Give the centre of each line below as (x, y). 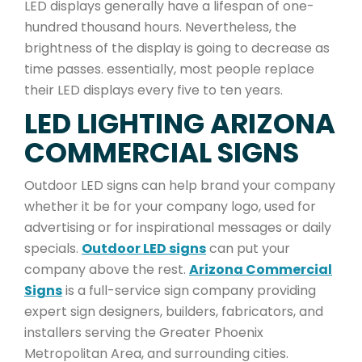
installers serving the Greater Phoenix (144, 332)
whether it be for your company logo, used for (170, 206)
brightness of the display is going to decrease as (177, 48)
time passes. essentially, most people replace (169, 69)
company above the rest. (107, 269)
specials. (53, 248)
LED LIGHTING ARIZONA (180, 123)
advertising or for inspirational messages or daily (178, 227)
